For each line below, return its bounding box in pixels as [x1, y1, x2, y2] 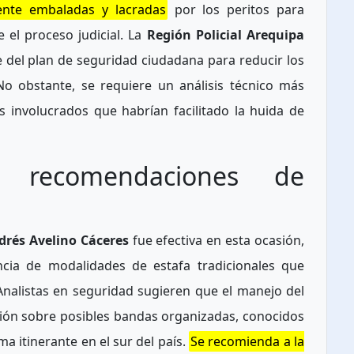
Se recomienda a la [190, 333, 304, 351]
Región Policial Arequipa [146, 26, 305, 44]
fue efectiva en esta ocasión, [128, 232, 305, 250]
